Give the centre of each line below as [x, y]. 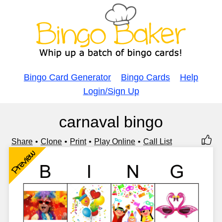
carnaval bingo [111, 122]
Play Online [115, 141]
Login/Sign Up [111, 91]
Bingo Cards [145, 77]
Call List [158, 141]
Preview [23, 162]
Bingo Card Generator [67, 77]
